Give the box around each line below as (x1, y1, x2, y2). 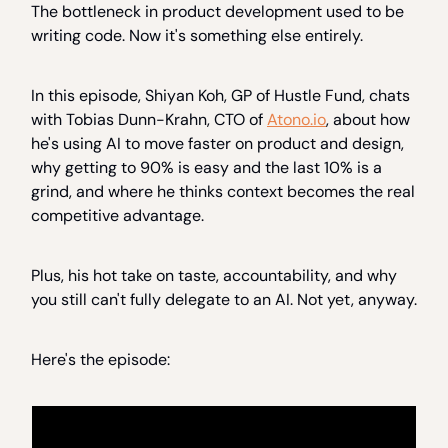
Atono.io (267, 109, 326, 131)
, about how (326, 109, 410, 131)
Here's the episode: (31, 349, 170, 371)
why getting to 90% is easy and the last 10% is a (31, 157, 382, 179)
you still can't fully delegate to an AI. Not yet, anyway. (31, 289, 417, 311)
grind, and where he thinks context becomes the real (31, 181, 415, 203)
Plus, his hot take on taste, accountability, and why (31, 265, 397, 287)
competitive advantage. (31, 205, 204, 227)
